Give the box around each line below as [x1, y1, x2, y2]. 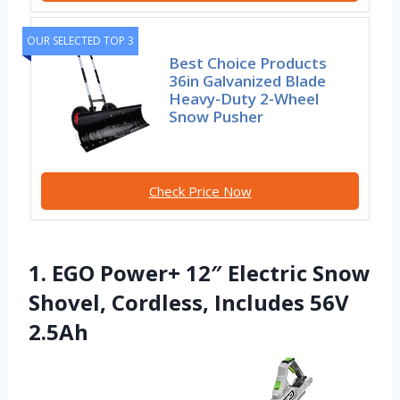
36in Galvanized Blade [169, 70, 327, 91]
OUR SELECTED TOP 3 [27, 32, 134, 48]
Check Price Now [148, 181, 252, 200]
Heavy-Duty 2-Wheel [169, 87, 320, 109]
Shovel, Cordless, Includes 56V [29, 287, 349, 318]
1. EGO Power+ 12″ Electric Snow [29, 258, 371, 288]
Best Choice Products [169, 52, 328, 73]
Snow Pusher [169, 105, 264, 127]
